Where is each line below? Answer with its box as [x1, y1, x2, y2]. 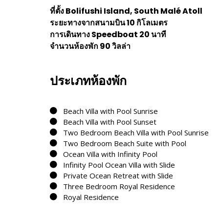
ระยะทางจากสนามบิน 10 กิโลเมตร [50, 17, 168, 28]
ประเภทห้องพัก [50, 72, 127, 89]
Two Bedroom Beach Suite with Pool [63, 138, 186, 148]
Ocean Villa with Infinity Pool [63, 149, 157, 159]
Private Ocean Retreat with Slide [63, 170, 173, 180]
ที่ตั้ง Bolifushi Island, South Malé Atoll [50, 5, 202, 17]
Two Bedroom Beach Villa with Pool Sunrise [63, 127, 209, 137]
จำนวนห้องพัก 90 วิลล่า [50, 40, 131, 52]
